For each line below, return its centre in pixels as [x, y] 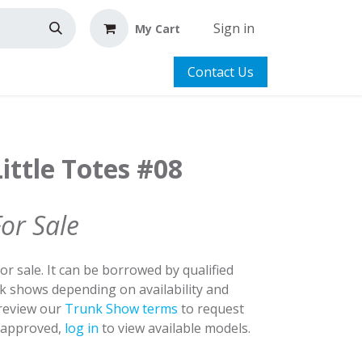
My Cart [158, 28]
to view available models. [175, 328]
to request [211, 309]
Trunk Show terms [121, 309]
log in [82, 328]
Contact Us [221, 72]
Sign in [234, 28]
